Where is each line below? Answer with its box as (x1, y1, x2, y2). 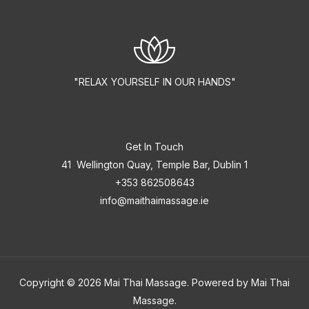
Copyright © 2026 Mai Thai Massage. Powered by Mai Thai (19, 277, 290, 288)
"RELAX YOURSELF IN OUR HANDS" (73, 76, 236, 88)
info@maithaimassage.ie (100, 195, 209, 206)
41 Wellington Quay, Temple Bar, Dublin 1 (61, 159, 248, 170)
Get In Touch (126, 141, 183, 152)
